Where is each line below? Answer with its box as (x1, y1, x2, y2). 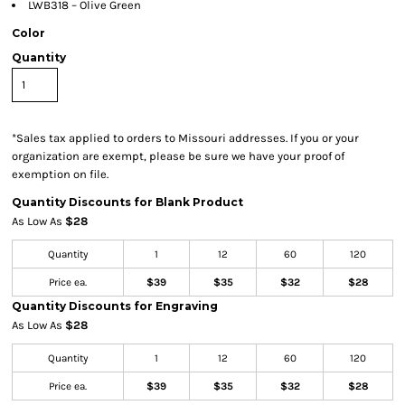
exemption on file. (12, 167, 108, 181)
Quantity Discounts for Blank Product (12, 195, 243, 209)
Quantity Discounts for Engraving (12, 299, 218, 313)
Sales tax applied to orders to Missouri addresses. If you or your (16, 131, 359, 145)
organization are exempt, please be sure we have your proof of (12, 149, 344, 163)
